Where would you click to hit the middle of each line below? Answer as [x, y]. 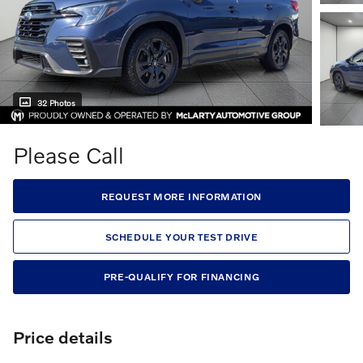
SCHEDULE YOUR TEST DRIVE [181, 237]
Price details [63, 336]
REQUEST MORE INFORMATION [181, 196]
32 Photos [56, 102]
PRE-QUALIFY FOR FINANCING [181, 277]
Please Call [68, 156]
